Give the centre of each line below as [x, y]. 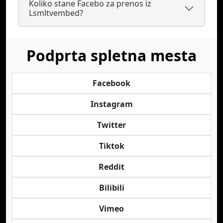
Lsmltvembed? [56, 13]
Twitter [111, 125]
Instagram [111, 104]
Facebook [111, 83]
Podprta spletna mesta [111, 56]
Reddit [111, 167]
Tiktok [111, 146]
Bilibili [111, 188]
